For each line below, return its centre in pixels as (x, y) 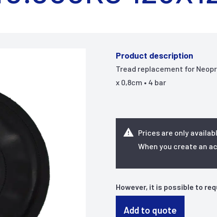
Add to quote (150, 210)
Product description (155, 55)
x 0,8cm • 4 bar (141, 82)
